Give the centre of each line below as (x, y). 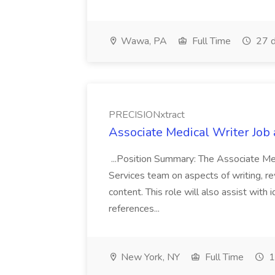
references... (135, 209)
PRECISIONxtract (147, 115)
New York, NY (149, 257)
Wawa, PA (143, 41)
